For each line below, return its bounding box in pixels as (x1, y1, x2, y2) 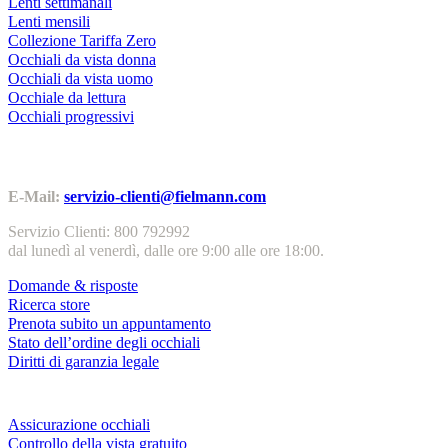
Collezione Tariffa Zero (8, 31, 156, 49)
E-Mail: (8, 187, 64, 205)
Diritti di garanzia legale (8, 352, 159, 370)
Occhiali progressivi (8, 107, 134, 125)
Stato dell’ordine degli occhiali (8, 333, 200, 351)
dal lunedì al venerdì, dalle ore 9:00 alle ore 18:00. (8, 241, 324, 259)
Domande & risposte (8, 276, 138, 294)
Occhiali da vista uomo (8, 69, 153, 87)
